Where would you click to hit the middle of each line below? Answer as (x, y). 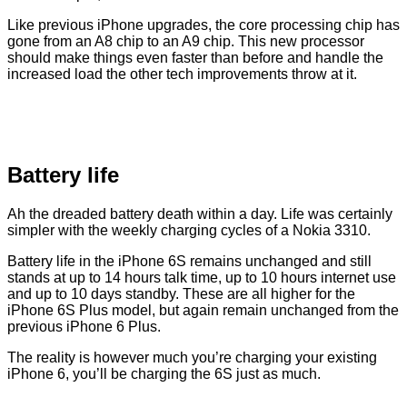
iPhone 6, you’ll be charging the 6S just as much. (164, 374)
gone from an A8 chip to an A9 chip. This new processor (186, 42)
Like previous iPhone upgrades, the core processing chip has (203, 25)
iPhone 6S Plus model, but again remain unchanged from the (203, 311)
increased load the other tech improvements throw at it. (182, 74)
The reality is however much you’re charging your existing (192, 358)
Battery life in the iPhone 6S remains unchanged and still (189, 262)
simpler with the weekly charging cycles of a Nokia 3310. (189, 231)
